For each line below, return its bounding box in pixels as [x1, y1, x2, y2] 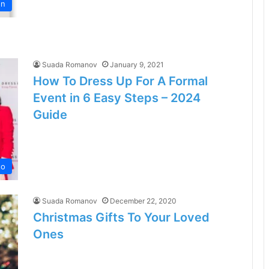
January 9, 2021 [110, 60, 164, 70]
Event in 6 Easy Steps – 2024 [33, 91, 201, 106]
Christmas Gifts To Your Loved [33, 210, 210, 225]
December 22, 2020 [110, 196, 177, 206]
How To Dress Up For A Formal [33, 74, 208, 89]
